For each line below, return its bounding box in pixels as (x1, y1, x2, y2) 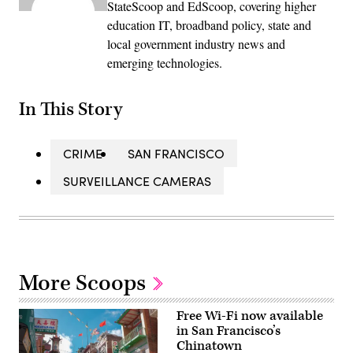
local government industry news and (107, 35, 285, 53)
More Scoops (19, 268, 150, 298)
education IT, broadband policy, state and (107, 17, 311, 34)
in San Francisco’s (176, 321, 281, 340)
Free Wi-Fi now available (176, 307, 323, 325)
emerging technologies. (107, 54, 222, 72)
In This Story (19, 97, 122, 121)
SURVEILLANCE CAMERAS (63, 172, 211, 189)
